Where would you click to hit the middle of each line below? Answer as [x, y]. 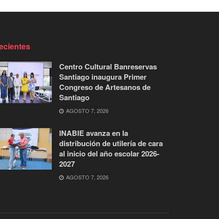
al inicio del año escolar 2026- [109, 153]
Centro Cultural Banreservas [108, 66]
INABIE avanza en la [94, 133]
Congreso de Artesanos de [105, 87]
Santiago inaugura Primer [103, 77]
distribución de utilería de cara [111, 143]
